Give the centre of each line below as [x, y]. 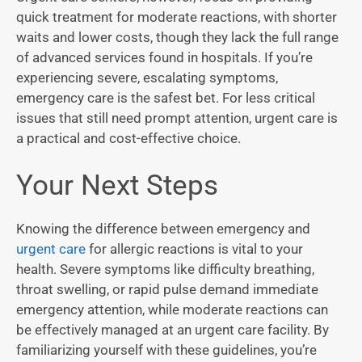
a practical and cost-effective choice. [128, 138]
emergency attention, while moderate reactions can [172, 310]
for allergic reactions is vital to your [194, 249]
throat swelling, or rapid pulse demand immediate [167, 290]
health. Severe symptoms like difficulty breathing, [165, 269]
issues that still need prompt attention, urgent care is [177, 118]
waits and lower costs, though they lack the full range [177, 37]
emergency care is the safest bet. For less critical [166, 97]
